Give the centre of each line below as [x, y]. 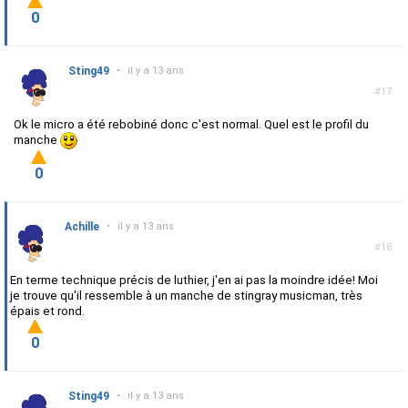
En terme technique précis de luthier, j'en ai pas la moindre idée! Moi [194, 280]
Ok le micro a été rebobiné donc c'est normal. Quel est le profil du [191, 125]
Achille [82, 227]
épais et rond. [47, 311]
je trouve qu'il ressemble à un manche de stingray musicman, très [186, 296]
